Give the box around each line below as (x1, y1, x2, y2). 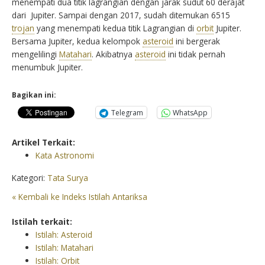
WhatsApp (173, 107, 208, 118)
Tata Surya (47, 172, 88, 184)
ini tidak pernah (166, 49, 225, 60)
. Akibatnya (92, 49, 135, 60)
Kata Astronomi (35, 150, 94, 161)
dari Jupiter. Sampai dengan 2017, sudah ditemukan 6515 (12, 9, 230, 21)
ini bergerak (173, 35, 220, 47)
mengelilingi (12, 49, 59, 60)
